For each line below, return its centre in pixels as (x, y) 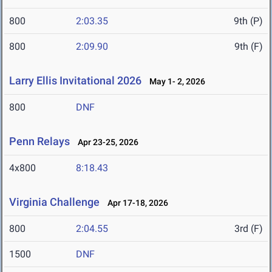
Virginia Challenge (54, 202)
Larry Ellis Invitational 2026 (75, 81)
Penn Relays (39, 141)
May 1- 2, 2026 (175, 82)
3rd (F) (249, 229)
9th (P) (248, 21)
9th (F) (249, 47)
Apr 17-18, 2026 (135, 203)
